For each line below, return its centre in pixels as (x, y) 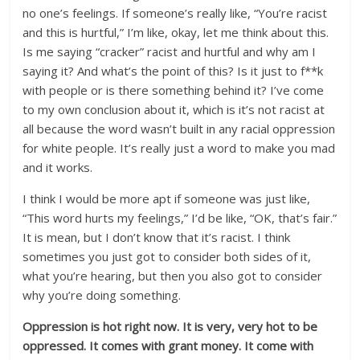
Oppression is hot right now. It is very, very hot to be (170, 326)
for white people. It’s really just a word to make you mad (179, 148)
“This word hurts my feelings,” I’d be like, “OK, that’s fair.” (180, 218)
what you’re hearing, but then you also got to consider (173, 276)
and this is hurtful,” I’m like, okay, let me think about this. (176, 32)
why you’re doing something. (102, 295)
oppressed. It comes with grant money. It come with (168, 346)
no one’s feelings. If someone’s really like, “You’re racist (175, 13)
